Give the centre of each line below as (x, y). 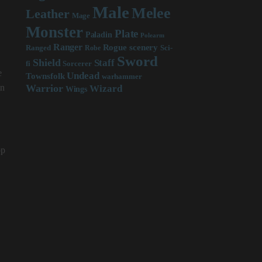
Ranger (68, 47)
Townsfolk (45, 76)
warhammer (122, 77)
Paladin (99, 35)
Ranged (38, 48)
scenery (144, 47)
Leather (48, 14)
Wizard (106, 89)
